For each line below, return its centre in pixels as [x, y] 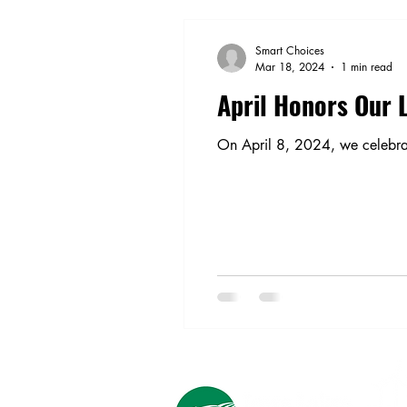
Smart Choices [290, 50]
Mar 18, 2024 [290, 67]
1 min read [367, 67]
